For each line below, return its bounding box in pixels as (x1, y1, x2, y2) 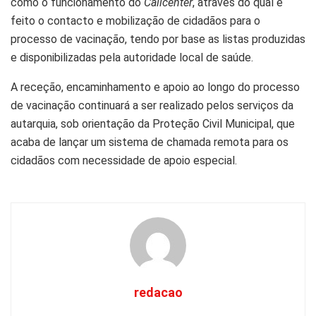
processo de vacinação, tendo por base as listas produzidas (11, 32, 305, 46)
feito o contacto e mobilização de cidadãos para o (11, 13, 260, 28)
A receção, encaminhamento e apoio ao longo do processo (11, 80, 300, 94)
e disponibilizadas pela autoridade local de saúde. (11, 50, 253, 64)
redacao (133, 284, 183, 300)
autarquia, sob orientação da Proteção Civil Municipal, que (11, 116, 295, 130)
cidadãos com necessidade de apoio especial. (11, 153, 237, 167)
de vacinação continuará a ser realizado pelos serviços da (11, 98, 293, 112)
